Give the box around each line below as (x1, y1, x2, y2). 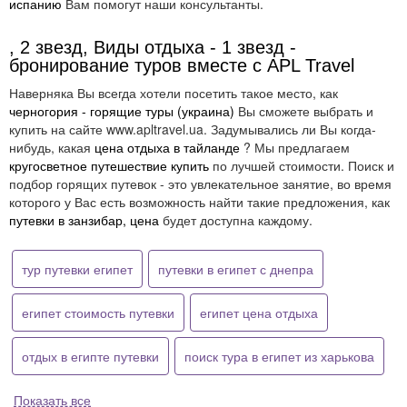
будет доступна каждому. (159, 211, 313, 229)
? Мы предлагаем (240, 138, 350, 156)
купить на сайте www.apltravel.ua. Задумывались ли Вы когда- (9, 120, 376, 138)
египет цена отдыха (200, 303, 318, 322)
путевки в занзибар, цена (9, 211, 159, 229)
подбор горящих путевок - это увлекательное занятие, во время (9, 174, 392, 193)
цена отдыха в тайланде (94, 138, 240, 156)
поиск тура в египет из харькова (184, 347, 374, 365)
